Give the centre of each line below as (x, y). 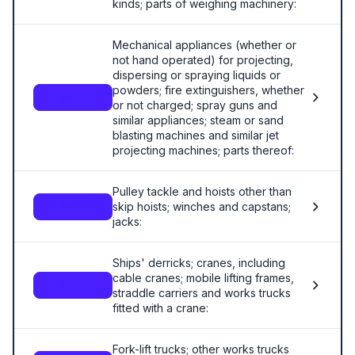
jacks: (127, 221)
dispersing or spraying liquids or (197, 75)
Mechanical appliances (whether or (204, 45)
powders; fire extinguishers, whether (208, 90)
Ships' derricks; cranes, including (199, 263)
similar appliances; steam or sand (198, 120)
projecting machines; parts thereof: (203, 150)
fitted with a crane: (160, 308)
